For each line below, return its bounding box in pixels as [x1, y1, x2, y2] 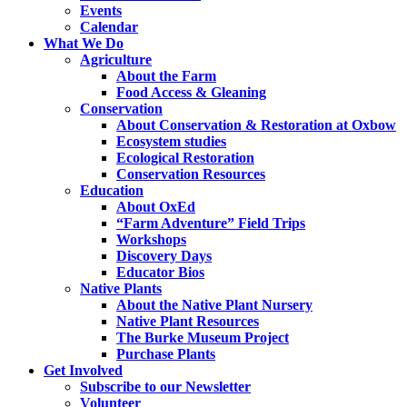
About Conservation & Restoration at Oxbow [116, 117, 396, 134]
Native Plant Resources [116, 313, 259, 330]
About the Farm [116, 68, 216, 84]
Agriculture [80, 52, 152, 68]
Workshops [116, 232, 186, 248]
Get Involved [44, 362, 123, 379]
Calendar [80, 19, 138, 35]
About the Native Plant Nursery [116, 297, 313, 313]
